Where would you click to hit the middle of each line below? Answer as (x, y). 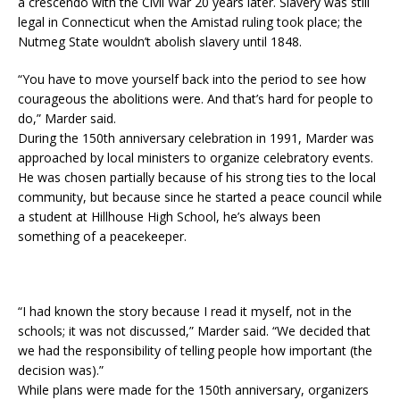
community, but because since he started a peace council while (200, 196)
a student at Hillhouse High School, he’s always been (169, 216)
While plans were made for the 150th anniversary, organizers (193, 389)
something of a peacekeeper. (102, 236)
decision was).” (61, 370)
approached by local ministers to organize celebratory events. (196, 157)
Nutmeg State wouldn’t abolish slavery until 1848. (160, 41)
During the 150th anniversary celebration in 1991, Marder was (196, 137)
